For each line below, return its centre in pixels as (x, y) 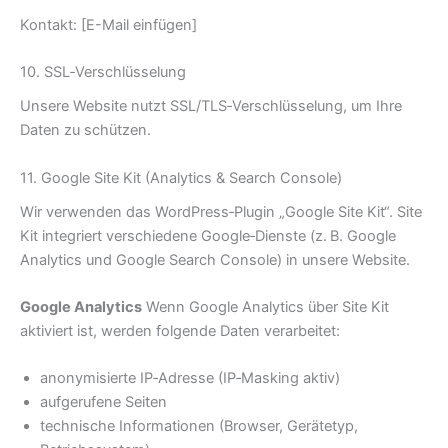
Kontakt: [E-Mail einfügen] (108, 24)
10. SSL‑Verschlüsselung (103, 71)
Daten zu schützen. (85, 130)
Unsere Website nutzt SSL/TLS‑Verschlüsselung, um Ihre (211, 106)
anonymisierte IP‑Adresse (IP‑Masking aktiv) (190, 378)
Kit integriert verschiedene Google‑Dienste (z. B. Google (208, 235)
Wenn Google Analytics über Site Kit (265, 307)
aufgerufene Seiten (103, 402)
